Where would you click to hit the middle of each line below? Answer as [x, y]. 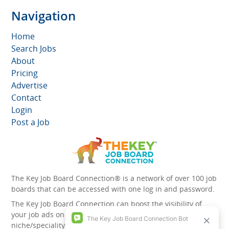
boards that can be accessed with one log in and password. [113, 189]
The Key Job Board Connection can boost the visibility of [107, 204]
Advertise [29, 85]
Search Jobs [34, 49]
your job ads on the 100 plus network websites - [93, 214]
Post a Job [30, 122]
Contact [26, 98]
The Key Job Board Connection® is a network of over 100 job [114, 178]
